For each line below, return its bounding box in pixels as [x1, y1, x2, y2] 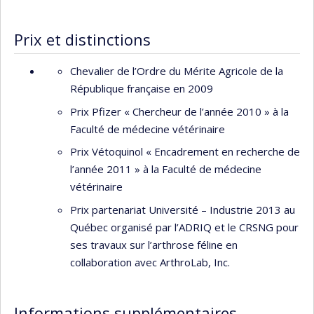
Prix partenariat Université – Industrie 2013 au [70, 202, 295, 217]
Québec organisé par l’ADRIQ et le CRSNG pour [70, 219, 299, 234]
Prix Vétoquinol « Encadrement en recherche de [70, 144, 300, 158]
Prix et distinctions [14, 29, 151, 50]
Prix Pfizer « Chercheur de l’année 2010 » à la [70, 104, 289, 118]
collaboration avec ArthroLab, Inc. [70, 254, 230, 269]
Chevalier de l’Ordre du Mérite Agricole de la [70, 64, 283, 78]
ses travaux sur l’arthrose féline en [70, 237, 238, 252]
